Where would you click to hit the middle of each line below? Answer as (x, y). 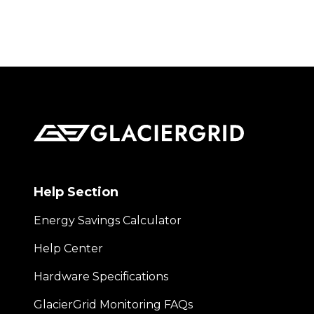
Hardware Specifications (101, 276)
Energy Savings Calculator (108, 220)
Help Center (68, 248)
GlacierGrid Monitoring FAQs (113, 304)
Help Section (76, 192)
